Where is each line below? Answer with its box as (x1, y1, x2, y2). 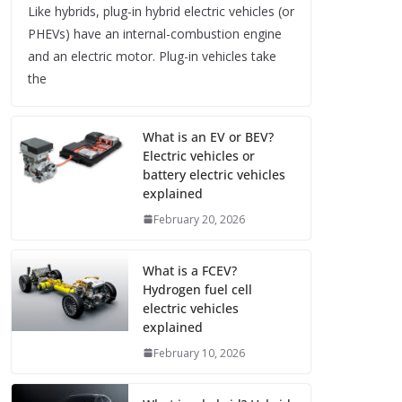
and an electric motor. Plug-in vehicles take (28, 47, 276, 65)
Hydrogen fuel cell (143, 280, 252, 298)
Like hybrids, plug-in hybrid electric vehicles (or (28, 2, 294, 20)
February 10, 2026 (153, 345, 245, 361)
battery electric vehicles (143, 165, 285, 183)
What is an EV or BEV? (143, 127, 274, 145)
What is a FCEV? (143, 261, 237, 279)
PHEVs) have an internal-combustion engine (28, 24, 282, 42)
